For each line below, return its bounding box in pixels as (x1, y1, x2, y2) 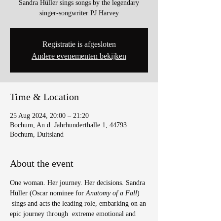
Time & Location (10, 91, 79, 102)
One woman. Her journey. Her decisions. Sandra (10, 179, 147, 186)
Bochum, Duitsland (10, 131, 64, 138)
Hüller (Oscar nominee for (10, 189, 86, 197)
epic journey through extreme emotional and (10, 210, 138, 218)
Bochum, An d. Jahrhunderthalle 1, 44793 (10, 121, 127, 129)
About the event (10, 158, 74, 169)
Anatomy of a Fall (86, 189, 137, 197)
